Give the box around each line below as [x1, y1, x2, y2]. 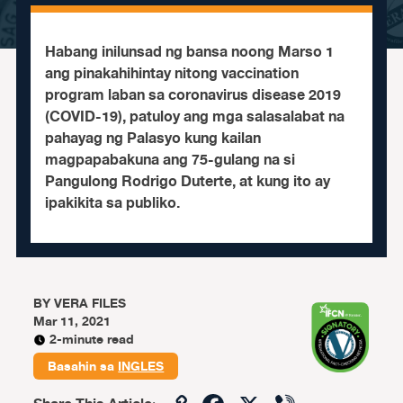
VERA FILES [54, 293, 127, 314]
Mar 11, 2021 [33, 311, 112, 332]
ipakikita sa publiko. [44, 192, 180, 215]
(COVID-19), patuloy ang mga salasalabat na [44, 105, 345, 129]
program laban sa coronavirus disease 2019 [44, 84, 341, 107]
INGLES [118, 356, 165, 377]
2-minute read [49, 329, 135, 350]
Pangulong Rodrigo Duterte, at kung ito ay [44, 170, 330, 193]
